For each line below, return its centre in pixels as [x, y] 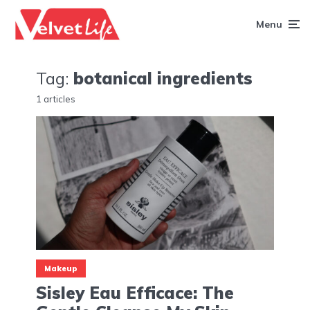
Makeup [61, 269]
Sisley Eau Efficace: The [135, 293]
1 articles [56, 99]
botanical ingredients [163, 78]
